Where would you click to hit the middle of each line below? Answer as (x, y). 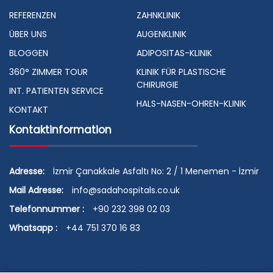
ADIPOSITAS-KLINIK (174, 53)
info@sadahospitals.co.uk (126, 190)
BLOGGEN (29, 53)
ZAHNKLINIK (158, 15)
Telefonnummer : (47, 209)
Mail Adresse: (37, 190)
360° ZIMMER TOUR (48, 72)
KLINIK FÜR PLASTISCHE (181, 72)
